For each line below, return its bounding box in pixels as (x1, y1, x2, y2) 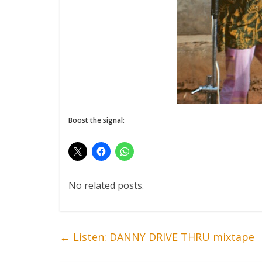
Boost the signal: (68, 115, 125, 126)
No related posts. (68, 179, 144, 192)
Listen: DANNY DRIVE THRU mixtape (70, 230, 254, 244)
